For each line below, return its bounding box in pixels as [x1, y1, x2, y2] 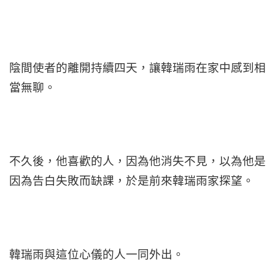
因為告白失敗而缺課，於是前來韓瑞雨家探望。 [9, 173, 254, 188]
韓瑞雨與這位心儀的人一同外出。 [9, 247, 184, 261]
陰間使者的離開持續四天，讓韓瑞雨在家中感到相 [9, 60, 266, 75]
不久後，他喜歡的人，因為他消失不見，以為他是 [9, 153, 266, 168]
